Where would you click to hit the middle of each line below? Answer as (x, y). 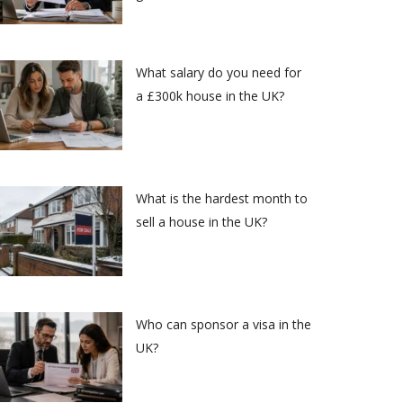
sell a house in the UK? (201, 221)
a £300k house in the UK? (210, 95)
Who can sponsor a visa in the (224, 324)
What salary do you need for (219, 72)
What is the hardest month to (222, 198)
